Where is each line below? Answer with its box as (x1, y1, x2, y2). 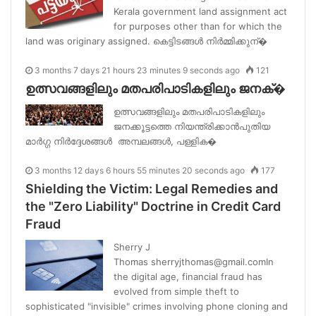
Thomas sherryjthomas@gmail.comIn (114, 255, 274, 267)
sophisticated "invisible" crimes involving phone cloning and (25, 300, 288, 312)
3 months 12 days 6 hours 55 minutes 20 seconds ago (35, 164, 245, 176)
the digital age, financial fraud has (114, 270, 262, 282)
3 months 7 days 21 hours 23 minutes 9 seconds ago (35, 64, 240, 75)
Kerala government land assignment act (114, 5, 287, 17)
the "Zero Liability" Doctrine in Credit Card (25, 198, 281, 214)
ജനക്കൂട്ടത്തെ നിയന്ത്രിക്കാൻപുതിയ (114, 120, 270, 132)
